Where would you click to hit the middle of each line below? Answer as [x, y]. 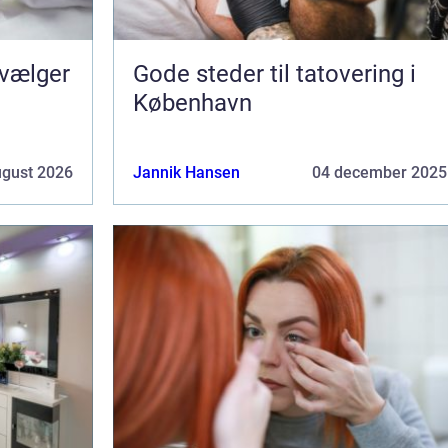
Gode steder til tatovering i [274, 73]
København [192, 102]
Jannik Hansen [186, 172]
